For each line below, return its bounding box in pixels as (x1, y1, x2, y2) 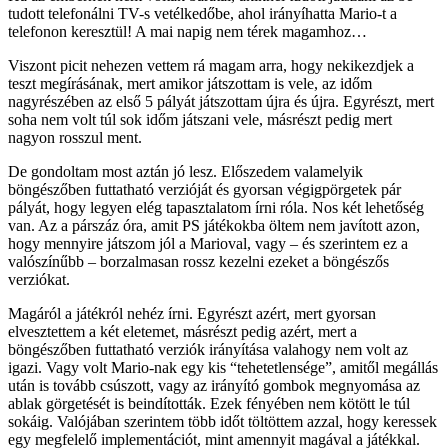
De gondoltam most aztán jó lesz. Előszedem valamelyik (8, 163, 363, 181)
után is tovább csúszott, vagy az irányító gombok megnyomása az (8, 377, 420, 395)
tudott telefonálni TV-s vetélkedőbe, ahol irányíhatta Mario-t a (8, 5, 397, 23)
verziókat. (8, 271, 70, 289)
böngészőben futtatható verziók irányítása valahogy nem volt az (8, 341, 408, 359)
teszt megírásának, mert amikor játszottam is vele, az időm (8, 75, 372, 93)
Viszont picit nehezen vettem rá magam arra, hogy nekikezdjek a (8, 57, 414, 75)
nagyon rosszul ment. (8, 129, 142, 147)
